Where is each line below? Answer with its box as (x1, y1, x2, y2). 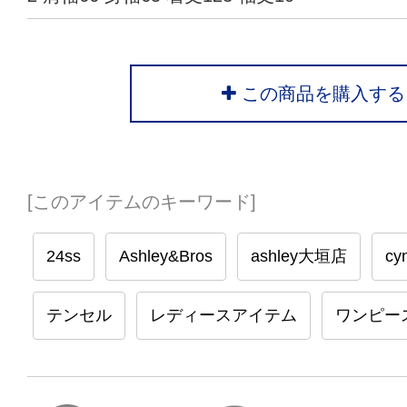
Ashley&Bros (119, 247, 213, 265)
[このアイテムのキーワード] (27, 192, 256, 212)
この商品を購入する (236, 83, 405, 104)
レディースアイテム (150, 306, 297, 324)
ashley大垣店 (251, 247, 347, 265)
